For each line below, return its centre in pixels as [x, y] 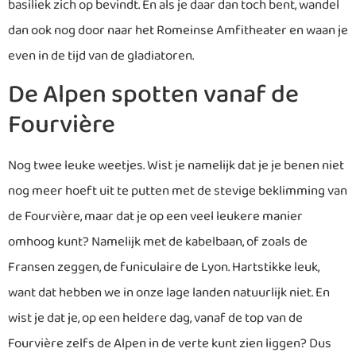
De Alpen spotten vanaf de [153, 95]
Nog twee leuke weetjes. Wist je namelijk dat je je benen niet [176, 166]
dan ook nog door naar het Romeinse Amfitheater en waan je [178, 31]
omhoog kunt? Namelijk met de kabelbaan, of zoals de [158, 242]
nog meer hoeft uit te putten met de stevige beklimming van [178, 192]
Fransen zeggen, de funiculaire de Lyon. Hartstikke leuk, [164, 268]
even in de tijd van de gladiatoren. [101, 56]
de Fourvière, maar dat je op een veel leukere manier [155, 217]
